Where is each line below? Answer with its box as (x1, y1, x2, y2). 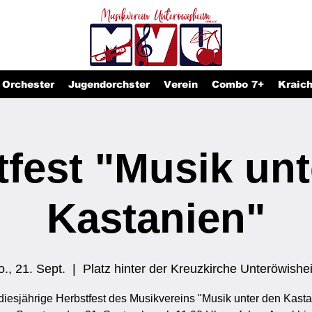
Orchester (2, 79, 54, 90)
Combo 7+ (212, 79, 264, 90)
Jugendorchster (68, 79, 150, 90)
